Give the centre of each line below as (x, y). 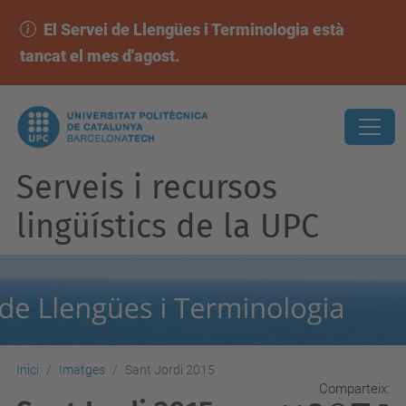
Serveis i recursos (147, 188)
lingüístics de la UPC (168, 227)
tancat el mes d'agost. (99, 56)
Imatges (82, 370)
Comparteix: (354, 388)
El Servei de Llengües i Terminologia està (193, 29)
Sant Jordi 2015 (170, 370)
